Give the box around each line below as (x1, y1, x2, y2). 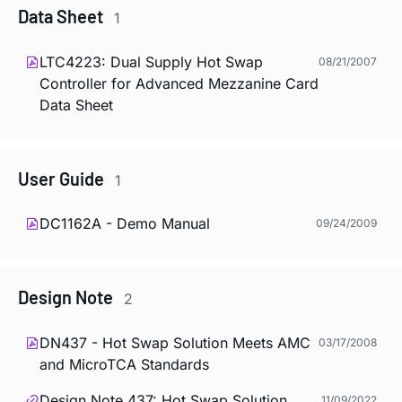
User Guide (18, 167, 108, 189)
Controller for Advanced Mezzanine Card (39, 74, 319, 92)
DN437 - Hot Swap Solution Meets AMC (39, 333, 310, 352)
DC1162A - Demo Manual (39, 214, 210, 233)
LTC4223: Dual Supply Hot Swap (39, 52, 263, 71)
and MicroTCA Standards (39, 354, 209, 373)
